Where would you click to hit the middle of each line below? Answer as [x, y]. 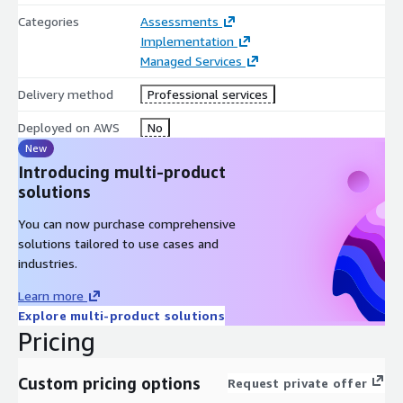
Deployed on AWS [69, 127]
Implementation [187, 40]
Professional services [207, 94]
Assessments [179, 21]
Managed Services [191, 60]
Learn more [51, 295]
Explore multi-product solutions [121, 315]
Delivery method [66, 94]
